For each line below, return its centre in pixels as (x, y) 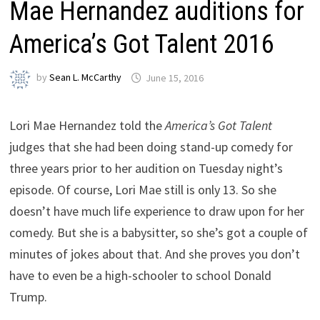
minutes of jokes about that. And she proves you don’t (155, 254)
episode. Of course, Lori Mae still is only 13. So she (143, 190)
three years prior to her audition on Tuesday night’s (146, 169)
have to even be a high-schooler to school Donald (141, 276)
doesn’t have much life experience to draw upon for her (157, 211)
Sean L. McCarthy (86, 77)
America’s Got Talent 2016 (142, 45)
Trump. (29, 297)
